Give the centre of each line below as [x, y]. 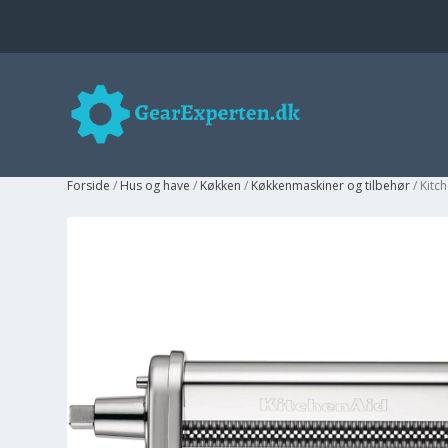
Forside [89, 185]
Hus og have [155, 185]
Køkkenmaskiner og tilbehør [331, 185]
